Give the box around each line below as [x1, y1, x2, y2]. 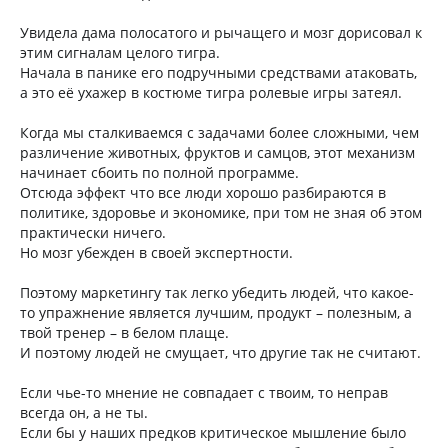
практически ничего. [20, 223, 166, 242]
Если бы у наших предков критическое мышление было [20, 423, 406, 442]
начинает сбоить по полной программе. [20, 163, 299, 182]
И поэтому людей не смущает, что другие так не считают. [20, 343, 421, 362]
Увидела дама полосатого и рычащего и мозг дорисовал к [20, 23, 422, 42]
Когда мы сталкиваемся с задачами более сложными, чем [20, 123, 419, 142]
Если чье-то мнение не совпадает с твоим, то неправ [20, 383, 388, 402]
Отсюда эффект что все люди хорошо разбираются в [20, 183, 386, 202]
